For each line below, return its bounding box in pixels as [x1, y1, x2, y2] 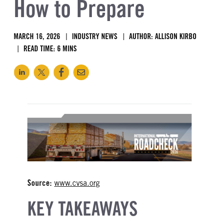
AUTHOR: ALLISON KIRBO [129, 31, 197, 41]
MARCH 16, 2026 [14, 31, 60, 41]
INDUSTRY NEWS [72, 31, 117, 41]
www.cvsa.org [54, 178, 100, 188]
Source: [27, 178, 52, 188]
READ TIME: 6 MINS [23, 44, 77, 53]
